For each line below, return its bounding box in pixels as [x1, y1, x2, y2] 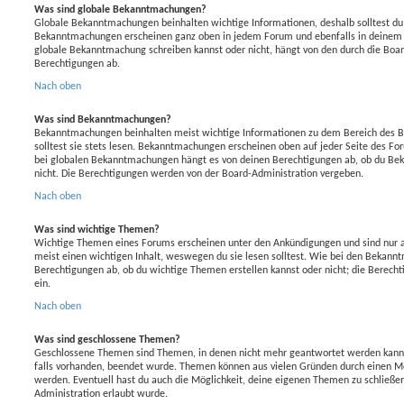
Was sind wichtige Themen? [34, 224, 160, 235]
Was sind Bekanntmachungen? [34, 114, 171, 125]
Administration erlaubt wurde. [34, 388, 168, 399]
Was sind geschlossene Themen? [34, 334, 180, 345]
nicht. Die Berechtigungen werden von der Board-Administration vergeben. [34, 168, 363, 179]
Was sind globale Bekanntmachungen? [34, 4, 207, 15]
